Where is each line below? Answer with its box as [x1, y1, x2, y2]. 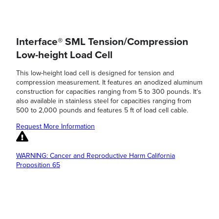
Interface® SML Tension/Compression [16, 35, 188, 48]
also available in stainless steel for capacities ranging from [16, 97, 191, 106]
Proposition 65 [16, 161, 60, 170]
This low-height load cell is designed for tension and [16, 69, 174, 78]
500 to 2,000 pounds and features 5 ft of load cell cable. [16, 106, 188, 115]
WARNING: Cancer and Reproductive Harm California [16, 152, 175, 160]
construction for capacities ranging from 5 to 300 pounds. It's [16, 88, 201, 96]
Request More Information [16, 122, 95, 131]
